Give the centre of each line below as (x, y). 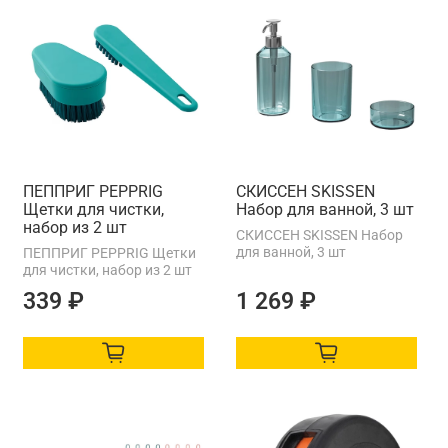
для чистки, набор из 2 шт (107, 269)
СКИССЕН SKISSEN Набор (319, 234)
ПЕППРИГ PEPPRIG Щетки (109, 252)
